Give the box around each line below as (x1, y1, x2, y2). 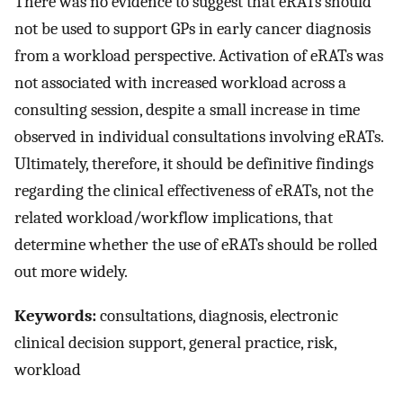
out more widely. (14, 262, 128, 282)
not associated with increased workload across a (14, 73, 346, 94)
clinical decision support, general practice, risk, (14, 333, 336, 354)
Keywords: (14, 306, 96, 327)
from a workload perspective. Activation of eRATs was (14, 46, 383, 67)
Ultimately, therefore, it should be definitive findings (14, 154, 373, 175)
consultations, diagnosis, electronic (96, 306, 338, 327)
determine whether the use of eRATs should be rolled (14, 235, 378, 255)
